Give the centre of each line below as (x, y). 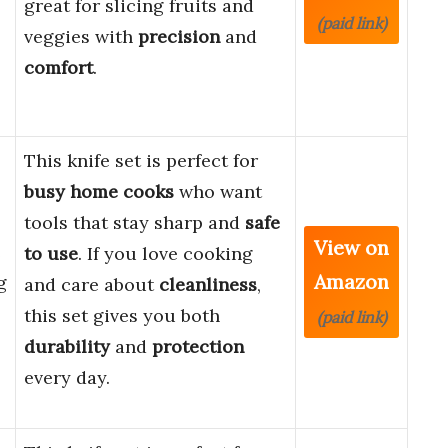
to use (51, 254)
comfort (58, 68)
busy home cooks (99, 192)
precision (179, 37)
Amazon (351, 282)
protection (198, 347)
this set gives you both (122, 316)
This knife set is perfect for (141, 161)
